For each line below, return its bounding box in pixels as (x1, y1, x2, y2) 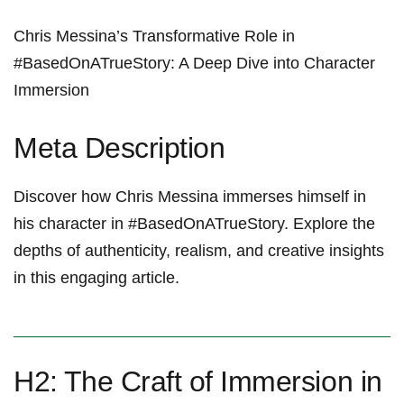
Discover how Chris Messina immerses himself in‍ (14, 188, 366, 207)
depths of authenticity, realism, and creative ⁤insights (14, 242, 384, 261)
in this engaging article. (14, 269, 179, 288)
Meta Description (14, 132, 225, 165)
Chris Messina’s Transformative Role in (14, 27, 295, 46)
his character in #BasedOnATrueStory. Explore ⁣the (14, 215, 375, 234)
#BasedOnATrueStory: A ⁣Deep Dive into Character (14, 54, 375, 73)
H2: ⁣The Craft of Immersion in (14, 365, 382, 399)
